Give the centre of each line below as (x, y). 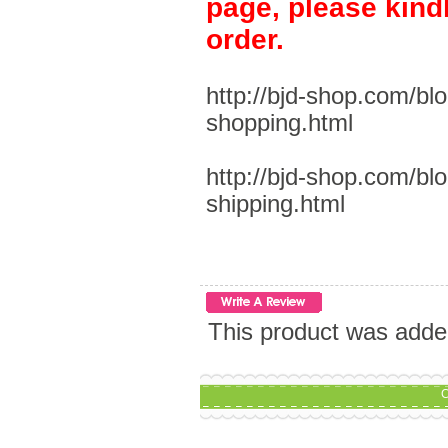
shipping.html (275, 203)
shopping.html (279, 122)
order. (244, 39)
